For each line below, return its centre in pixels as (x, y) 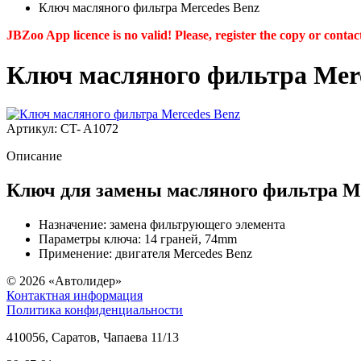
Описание (34, 156)
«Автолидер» (85, 280)
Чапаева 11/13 (141, 337)
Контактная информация (75, 295)
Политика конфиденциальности (95, 309)
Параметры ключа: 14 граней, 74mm (138, 239)
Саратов (74, 337)
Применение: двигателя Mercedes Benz (145, 253)
